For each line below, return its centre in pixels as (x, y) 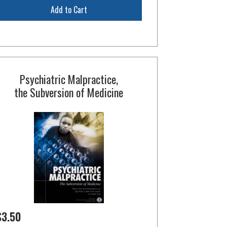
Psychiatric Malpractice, (69, 79)
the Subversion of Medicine (69, 92)
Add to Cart (69, 10)
